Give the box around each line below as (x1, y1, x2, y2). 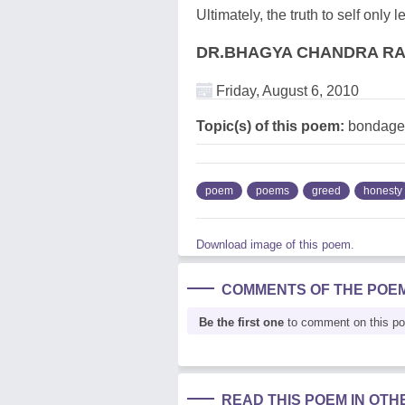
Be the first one (199, 315, 284, 329)
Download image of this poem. (196, 237, 354, 251)
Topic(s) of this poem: (196, 118, 344, 134)
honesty (363, 184, 402, 197)
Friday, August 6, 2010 (212, 82, 359, 99)
